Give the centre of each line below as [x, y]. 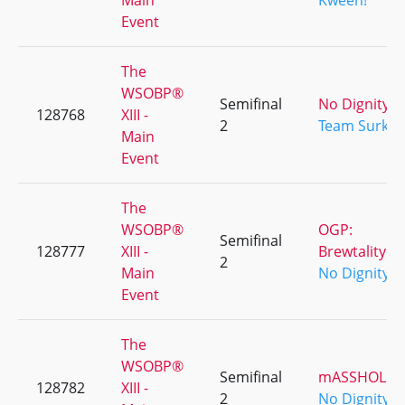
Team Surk [353, 126]
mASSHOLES [360, 377]
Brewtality [352, 251]
